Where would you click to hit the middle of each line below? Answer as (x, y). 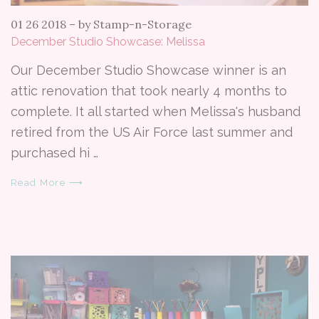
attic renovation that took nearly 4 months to (149, 90)
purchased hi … (54, 152)
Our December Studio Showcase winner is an (148, 70)
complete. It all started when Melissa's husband (156, 111)
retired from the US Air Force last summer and (152, 132)
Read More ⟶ (47, 182)
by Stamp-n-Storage (135, 24)
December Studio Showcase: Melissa (108, 41)
